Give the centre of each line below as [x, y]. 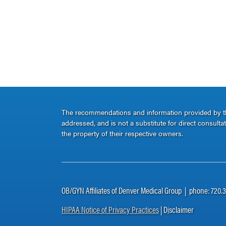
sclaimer [181, 209]
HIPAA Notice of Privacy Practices [110, 209]
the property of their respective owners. [122, 133]
